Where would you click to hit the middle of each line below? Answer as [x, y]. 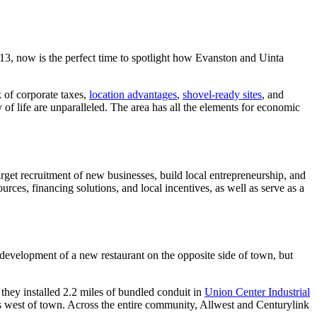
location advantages [133, 95]
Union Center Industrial [257, 292]
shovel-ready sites [222, 95]
